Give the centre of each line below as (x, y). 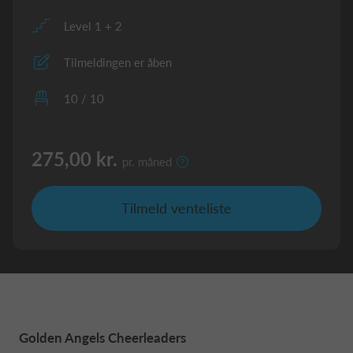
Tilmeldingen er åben (118, 62)
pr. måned (147, 162)
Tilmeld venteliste (176, 208)
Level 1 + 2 (93, 26)
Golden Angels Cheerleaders (102, 338)
